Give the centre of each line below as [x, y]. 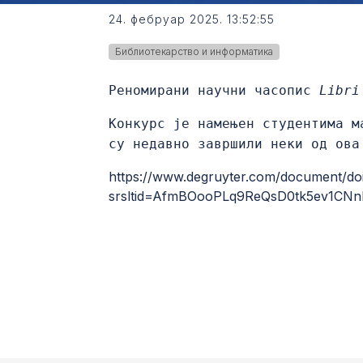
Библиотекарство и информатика [194, 52]
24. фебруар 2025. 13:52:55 [192, 19]
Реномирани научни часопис [214, 91]
